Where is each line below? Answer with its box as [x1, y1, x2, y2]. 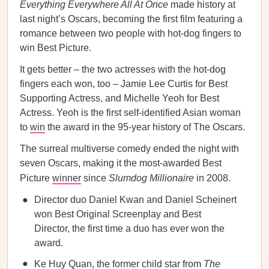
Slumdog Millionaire [109, 173, 194, 183]
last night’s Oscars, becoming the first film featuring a [20, 14, 243, 24]
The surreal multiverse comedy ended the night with [20, 144, 239, 154]
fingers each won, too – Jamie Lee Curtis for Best [20, 79, 228, 89]
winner [52, 173, 81, 183]
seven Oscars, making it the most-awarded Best [20, 158, 222, 168]
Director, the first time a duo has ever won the [34, 223, 225, 234]
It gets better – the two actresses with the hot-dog [20, 64, 226, 74]
